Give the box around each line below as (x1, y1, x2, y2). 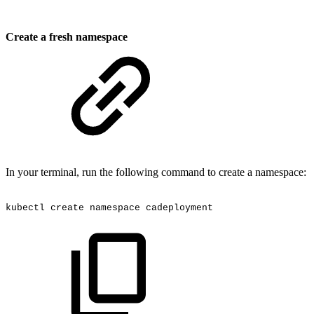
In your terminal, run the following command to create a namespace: (6, 166, 306, 179)
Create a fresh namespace (6, 30, 128, 43)
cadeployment (146, 202, 213, 213)
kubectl (6, 202, 45, 213)
